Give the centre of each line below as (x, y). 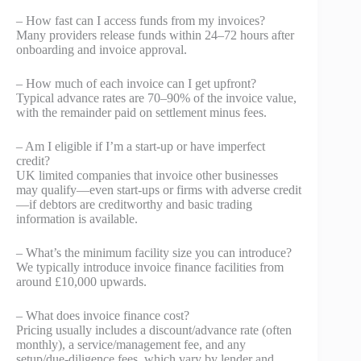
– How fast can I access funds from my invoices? (141, 20)
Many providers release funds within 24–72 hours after (155, 35)
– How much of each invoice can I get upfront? (136, 83)
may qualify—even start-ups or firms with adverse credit (159, 189)
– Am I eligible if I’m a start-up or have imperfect (141, 146)
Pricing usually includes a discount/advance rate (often (154, 330)
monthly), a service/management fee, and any (131, 344)
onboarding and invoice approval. (102, 49)
